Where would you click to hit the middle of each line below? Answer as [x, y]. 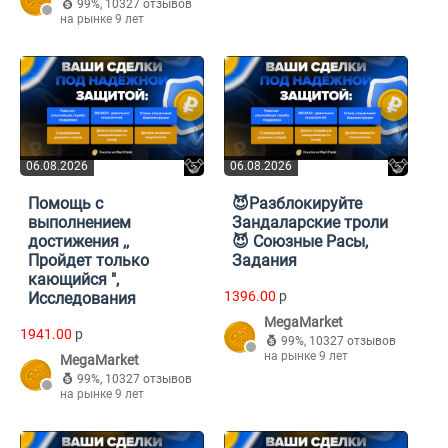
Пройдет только [88, 261]
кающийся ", [73, 280]
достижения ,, [78, 242]
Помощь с [65, 204]
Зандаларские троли [310, 223]
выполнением [79, 223]
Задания [264, 261]
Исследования [82, 299]
